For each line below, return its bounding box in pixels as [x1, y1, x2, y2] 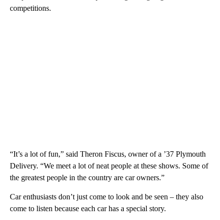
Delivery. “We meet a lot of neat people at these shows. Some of [10, 161, 208, 170]
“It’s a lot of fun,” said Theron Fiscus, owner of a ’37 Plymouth [10, 149, 206, 158]
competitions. [10, 3, 51, 12]
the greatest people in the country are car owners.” [10, 173, 165, 182]
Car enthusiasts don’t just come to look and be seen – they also [10, 192, 203, 201]
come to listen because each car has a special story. [10, 204, 166, 213]
